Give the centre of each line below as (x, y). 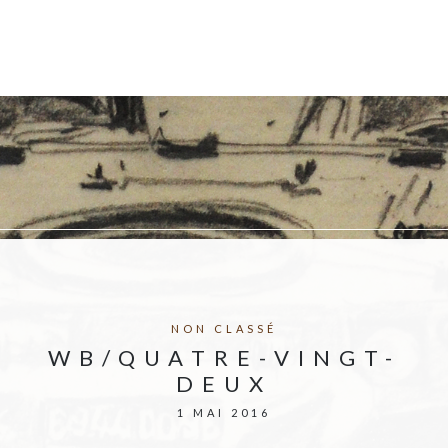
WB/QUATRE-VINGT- (224, 357)
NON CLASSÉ (224, 328)
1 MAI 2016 (224, 412)
